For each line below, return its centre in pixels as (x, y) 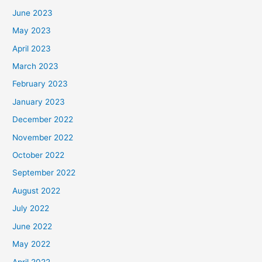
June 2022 (32, 226)
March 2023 (36, 66)
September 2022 (44, 173)
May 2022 (32, 244)
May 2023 (32, 31)
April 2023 (32, 48)
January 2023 (39, 101)
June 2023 (33, 13)
